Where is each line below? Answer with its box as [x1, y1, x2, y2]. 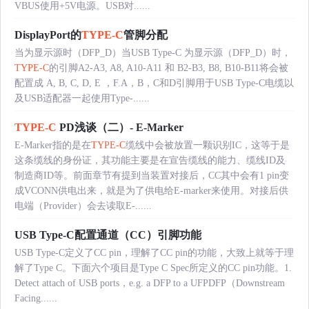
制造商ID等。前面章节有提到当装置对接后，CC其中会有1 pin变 [14, 170, 289, 181]
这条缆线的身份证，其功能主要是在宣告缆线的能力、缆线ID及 [14, 154, 286, 166]
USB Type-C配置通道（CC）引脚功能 [14, 228, 201, 241]
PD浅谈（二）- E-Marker [57, 121, 183, 133]
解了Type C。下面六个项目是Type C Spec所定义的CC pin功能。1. [14, 262, 292, 273]
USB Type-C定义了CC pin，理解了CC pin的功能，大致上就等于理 [14, 247, 294, 258]
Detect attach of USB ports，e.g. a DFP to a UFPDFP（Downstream [14, 277, 285, 288]
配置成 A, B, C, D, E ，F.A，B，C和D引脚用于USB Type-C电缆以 [14, 77, 294, 88]
